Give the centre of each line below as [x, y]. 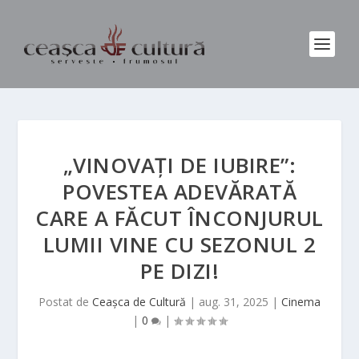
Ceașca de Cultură [139, 302]
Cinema [301, 302]
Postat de [65, 302]
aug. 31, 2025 [234, 302]
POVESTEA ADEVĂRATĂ [179, 192]
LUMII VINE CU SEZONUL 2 [179, 244]
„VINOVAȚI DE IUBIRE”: [179, 165]
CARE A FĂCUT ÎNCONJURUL [179, 218]
